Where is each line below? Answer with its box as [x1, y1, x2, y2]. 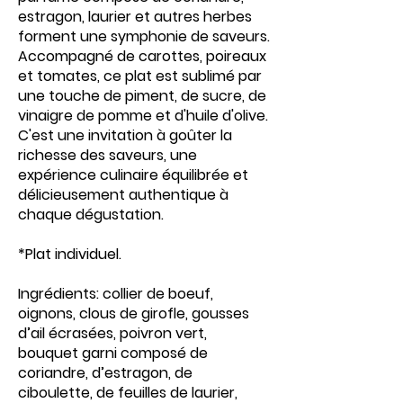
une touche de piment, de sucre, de [18, 85, 266, 106]
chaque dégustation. [18, 204, 164, 225]
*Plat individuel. [18, 244, 121, 264]
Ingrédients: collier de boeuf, [18, 283, 213, 304]
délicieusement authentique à [18, 184, 228, 205]
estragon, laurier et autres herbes [18, 6, 252, 27]
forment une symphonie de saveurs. [18, 26, 270, 47]
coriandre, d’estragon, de [18, 363, 193, 383]
